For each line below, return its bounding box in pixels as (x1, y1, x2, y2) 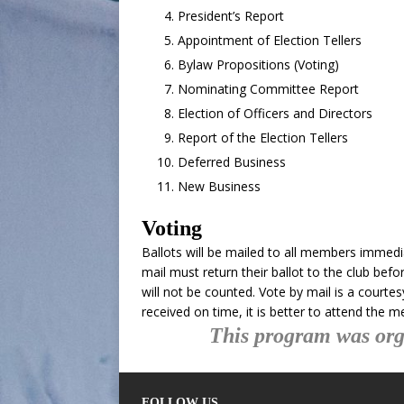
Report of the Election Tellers (178, 129, 348, 146)
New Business (178, 178, 261, 195)
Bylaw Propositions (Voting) (178, 56, 339, 73)
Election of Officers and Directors (178, 105, 372, 122)
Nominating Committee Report (178, 80, 359, 97)
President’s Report (178, 7, 284, 24)
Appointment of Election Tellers (178, 32, 362, 49)
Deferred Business (178, 153, 286, 170)
